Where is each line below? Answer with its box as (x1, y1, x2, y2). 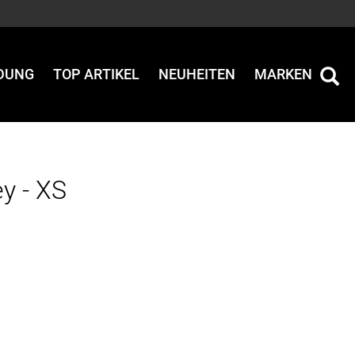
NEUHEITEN (158, 66, 235, 83)
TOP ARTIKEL (53, 66, 139, 83)
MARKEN (254, 66, 312, 83)
